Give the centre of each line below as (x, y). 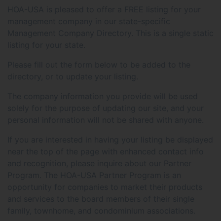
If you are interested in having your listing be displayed (110, 140)
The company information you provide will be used (103, 96)
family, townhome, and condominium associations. (101, 211)
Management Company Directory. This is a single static (110, 33)
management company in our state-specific (89, 21)
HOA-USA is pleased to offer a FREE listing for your (104, 9)
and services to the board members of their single (101, 199)
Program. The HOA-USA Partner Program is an (94, 175)
